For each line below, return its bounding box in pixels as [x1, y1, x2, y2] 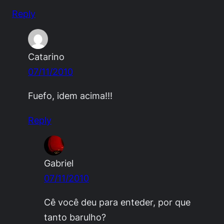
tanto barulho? [44, 211, 106, 222]
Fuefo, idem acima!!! [28, 90, 112, 101]
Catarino [28, 51, 64, 62]
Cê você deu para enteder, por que [44, 196, 190, 207]
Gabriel [44, 157, 73, 168]
